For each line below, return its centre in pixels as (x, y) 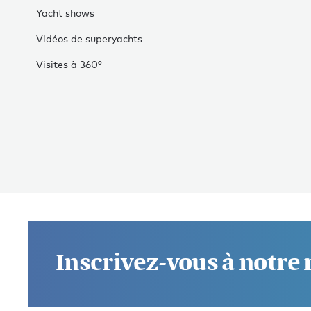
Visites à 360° (69, 65)
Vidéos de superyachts (89, 39)
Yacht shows (65, 13)
